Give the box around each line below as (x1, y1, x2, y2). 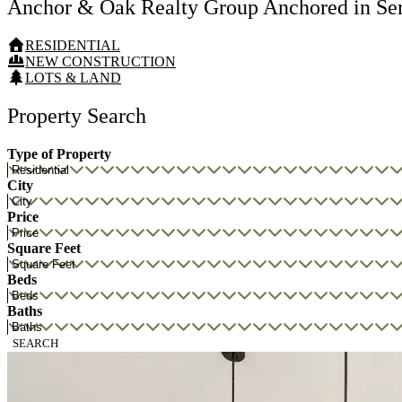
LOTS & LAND (25, 70, 121, 86)
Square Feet (7, 240, 81, 257)
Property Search (7, 104, 146, 128)
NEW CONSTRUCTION (25, 54, 176, 70)
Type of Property (7, 146, 111, 162)
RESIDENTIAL (25, 38, 120, 54)
